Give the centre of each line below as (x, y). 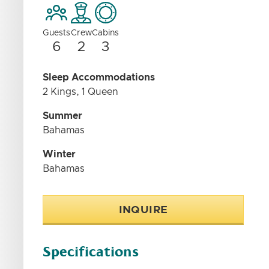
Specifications (91, 252)
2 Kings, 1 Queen (81, 92)
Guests (57, 33)
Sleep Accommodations (99, 77)
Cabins (106, 33)
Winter (59, 154)
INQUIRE (143, 210)
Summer (63, 116)
